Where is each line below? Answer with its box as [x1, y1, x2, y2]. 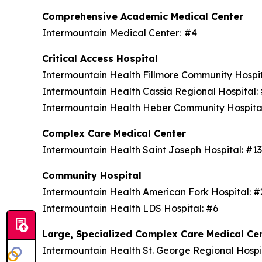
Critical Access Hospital [42, 53, 164, 64]
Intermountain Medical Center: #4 [42, 27, 202, 39]
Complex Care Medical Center [42, 127, 192, 139]
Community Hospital [42, 170, 147, 181]
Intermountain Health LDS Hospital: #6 [42, 202, 223, 214]
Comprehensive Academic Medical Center [42, 11, 249, 22]
